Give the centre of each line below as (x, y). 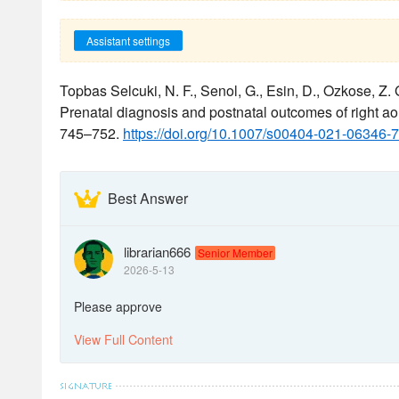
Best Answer (148, 198)
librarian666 (157, 252)
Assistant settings (128, 41)
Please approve (118, 306)
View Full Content (123, 339)
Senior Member (235, 252)
